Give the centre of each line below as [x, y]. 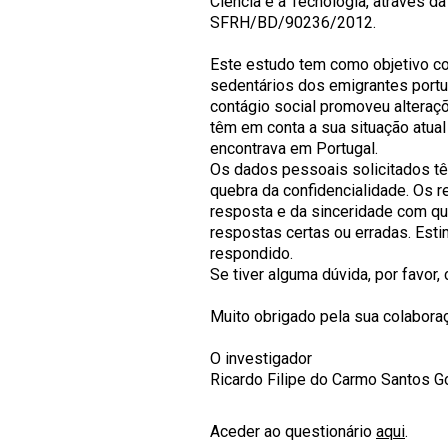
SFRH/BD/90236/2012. [293, 22]
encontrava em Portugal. [294, 148]
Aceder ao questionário [293, 431]
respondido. [251, 253]
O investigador [261, 358]
